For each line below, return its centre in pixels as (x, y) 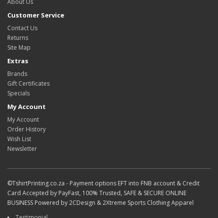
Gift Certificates (28, 83)
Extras (18, 61)
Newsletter (22, 149)
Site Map (19, 47)
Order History (27, 129)
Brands (17, 74)
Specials (18, 93)
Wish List (19, 139)
